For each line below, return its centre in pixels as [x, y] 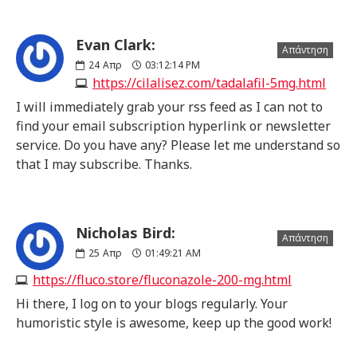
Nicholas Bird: [126, 232]
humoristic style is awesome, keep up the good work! [174, 322]
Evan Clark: [116, 44]
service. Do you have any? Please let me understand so [178, 145]
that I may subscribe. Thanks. [104, 164]
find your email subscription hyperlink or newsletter [173, 126]
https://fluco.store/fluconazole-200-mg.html [162, 279]
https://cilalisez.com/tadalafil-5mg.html [209, 82]
